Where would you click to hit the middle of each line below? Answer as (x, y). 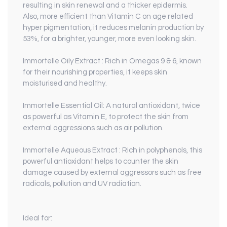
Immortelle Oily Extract (62, 61)
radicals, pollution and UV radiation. (82, 184)
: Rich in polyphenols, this (161, 150)
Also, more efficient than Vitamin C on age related (108, 17)
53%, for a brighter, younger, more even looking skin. (109, 39)
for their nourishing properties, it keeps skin (95, 72)
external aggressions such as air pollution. (93, 128)
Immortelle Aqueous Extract (71, 150)
